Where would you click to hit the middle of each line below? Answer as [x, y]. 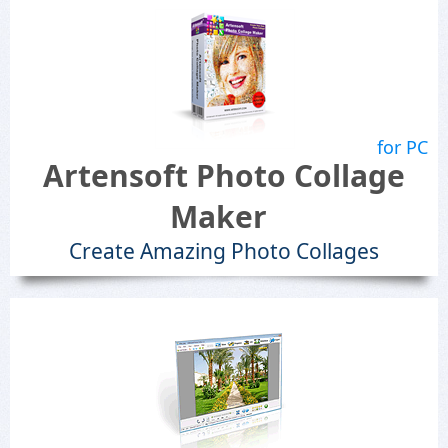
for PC [402, 147]
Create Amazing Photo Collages [224, 251]
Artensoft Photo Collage [224, 175]
